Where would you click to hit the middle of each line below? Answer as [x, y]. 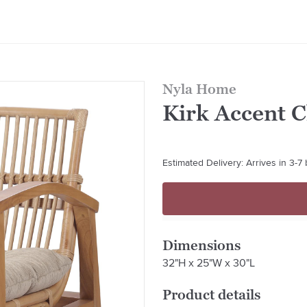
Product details [211, 295]
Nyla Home [199, 89]
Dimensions [201, 245]
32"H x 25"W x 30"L [208, 263]
